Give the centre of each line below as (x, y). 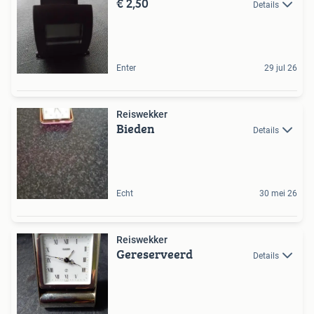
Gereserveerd (155, 254)
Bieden (136, 128)
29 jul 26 (281, 68)
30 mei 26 (278, 193)
